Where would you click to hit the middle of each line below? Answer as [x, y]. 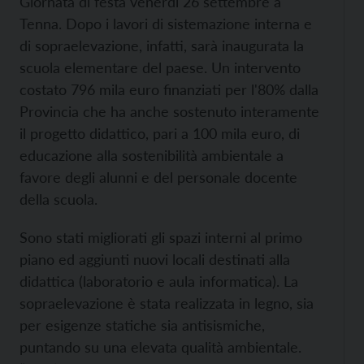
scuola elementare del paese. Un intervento [160, 67]
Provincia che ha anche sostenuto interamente [169, 111]
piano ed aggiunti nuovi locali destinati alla [155, 259]
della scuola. [58, 199]
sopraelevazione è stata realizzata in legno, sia [167, 303]
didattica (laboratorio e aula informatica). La [159, 281]
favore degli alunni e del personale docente [158, 177]
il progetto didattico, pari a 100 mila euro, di [160, 133]
